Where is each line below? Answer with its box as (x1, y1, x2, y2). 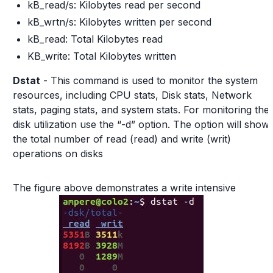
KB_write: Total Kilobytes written (27, 50, 176, 62)
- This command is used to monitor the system (40, 74, 258, 87)
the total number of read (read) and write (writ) (13, 133, 231, 145)
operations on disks (13, 147, 103, 160)
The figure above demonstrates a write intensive (13, 182, 236, 194)
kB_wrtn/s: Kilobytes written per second (27, 16, 211, 28)
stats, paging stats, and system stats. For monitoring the (13, 104, 269, 116)
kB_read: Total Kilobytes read (27, 33, 163, 45)
